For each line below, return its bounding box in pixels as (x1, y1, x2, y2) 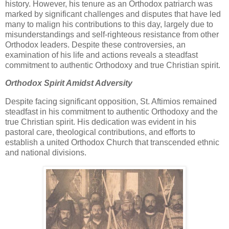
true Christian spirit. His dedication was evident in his (5, 118, 196, 127)
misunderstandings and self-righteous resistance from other (5, 30, 219, 39)
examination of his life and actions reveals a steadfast (5, 50, 198, 59)
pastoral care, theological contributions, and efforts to (5, 128, 195, 137)
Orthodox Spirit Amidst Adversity (5, 79, 132, 88)
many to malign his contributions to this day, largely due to (5, 19, 213, 29)
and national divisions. (5, 148, 88, 157)
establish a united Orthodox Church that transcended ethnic (5, 138, 219, 147)
